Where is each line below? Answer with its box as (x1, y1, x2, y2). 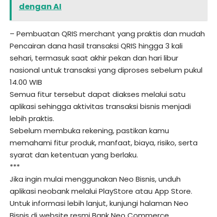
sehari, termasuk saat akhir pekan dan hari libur (10, 53, 178, 63)
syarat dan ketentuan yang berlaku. (10, 150, 138, 160)
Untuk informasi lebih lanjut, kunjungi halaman (10, 198, 174, 209)
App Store (155, 186, 191, 197)
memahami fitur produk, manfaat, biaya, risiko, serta (10, 138, 198, 148)
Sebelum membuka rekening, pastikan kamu (10, 125, 169, 136)
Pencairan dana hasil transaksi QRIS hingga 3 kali (10, 41, 183, 51)
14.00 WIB (10, 77, 42, 88)
